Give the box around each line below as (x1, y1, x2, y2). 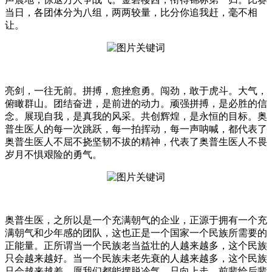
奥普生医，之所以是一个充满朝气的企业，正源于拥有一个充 (5, 215, 267, 226)
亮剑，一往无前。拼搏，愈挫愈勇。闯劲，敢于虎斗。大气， (5, 86, 267, 97)
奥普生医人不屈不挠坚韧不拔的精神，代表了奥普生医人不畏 (5, 137, 267, 148)
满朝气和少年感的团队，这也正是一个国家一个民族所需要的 (5, 228, 267, 239)
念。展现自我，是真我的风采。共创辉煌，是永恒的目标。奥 (5, 111, 267, 122)
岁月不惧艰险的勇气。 (5, 149, 102, 160)
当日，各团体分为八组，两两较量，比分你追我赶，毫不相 (5, 7, 257, 18)
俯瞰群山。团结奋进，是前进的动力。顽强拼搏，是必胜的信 (5, 98, 267, 109)
